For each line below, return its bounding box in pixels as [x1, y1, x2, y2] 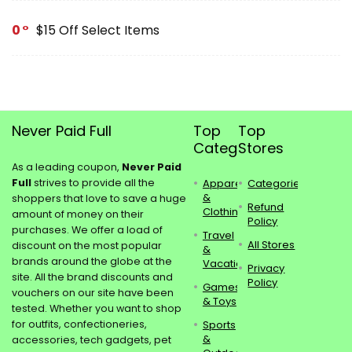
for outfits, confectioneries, [12, 317, 147, 331]
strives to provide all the [31, 175, 155, 189]
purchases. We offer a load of [12, 222, 163, 236]
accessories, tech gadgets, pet [12, 332, 171, 346]
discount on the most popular [12, 238, 162, 252]
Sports [202, 317, 236, 332]
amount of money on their [12, 207, 144, 221]
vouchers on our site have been [12, 285, 174, 299]
